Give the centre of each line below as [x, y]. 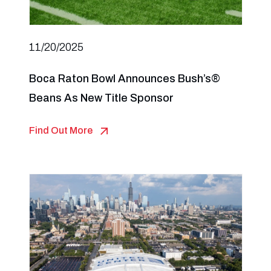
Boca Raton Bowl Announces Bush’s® [124, 79]
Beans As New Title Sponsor [101, 98]
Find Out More [60, 130]
